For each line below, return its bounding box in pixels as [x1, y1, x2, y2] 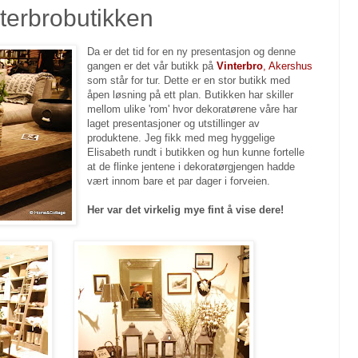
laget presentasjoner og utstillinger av [87, 117, 261, 130]
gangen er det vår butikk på [87, 60, 217, 73]
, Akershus [263, 60, 313, 73]
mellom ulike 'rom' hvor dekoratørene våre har [87, 103, 298, 116]
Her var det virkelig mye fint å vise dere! [87, 204, 288, 217]
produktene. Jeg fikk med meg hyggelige [87, 132, 276, 145]
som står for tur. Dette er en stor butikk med [87, 74, 291, 87]
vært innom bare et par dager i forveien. [87, 175, 271, 188]
